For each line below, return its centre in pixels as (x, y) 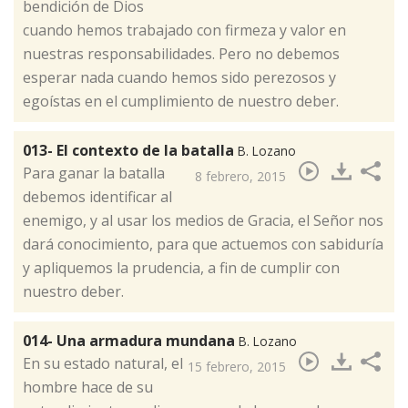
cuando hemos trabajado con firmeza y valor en (184, 30)
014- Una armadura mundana (131, 340)
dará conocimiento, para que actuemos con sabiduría (203, 244)
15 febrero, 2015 (237, 366)
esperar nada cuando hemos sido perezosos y (179, 77)
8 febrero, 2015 (240, 176)
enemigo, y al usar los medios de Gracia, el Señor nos (203, 220)
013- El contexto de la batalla (130, 150)
